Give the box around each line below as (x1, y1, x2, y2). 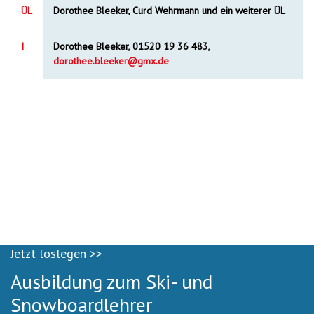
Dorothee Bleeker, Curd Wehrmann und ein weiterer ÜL (53, 4, 285, 17)
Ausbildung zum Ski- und (11, 268, 212, 294)
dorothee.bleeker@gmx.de (53, 55, 169, 67)
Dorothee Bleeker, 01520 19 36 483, (53, 40, 210, 53)
